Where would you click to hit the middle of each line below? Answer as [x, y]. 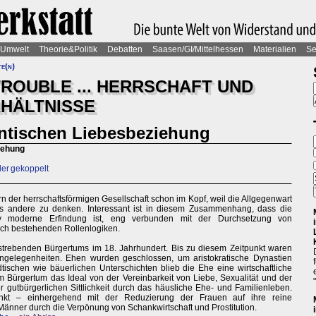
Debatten [125, 49]
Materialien [275, 49]
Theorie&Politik [68, 49]
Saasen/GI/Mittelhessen [198, 49]
